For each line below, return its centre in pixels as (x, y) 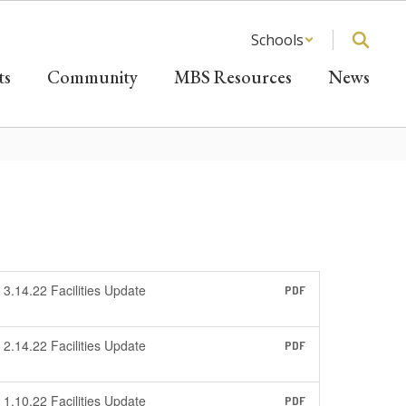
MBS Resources (233, 77)
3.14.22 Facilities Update (75, 290)
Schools (277, 40)
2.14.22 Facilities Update (75, 345)
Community (92, 77)
